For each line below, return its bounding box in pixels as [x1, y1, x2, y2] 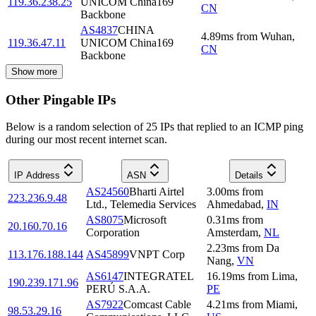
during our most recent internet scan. [6, 133, 167, 146]
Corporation [86, 226, 140, 239]
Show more [11, 66, 57, 77]
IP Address [14, 170, 60, 181]
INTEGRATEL [123, 270, 193, 283]
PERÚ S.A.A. [86, 283, 150, 296]
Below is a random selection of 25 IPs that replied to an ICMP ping [6, 121, 303, 133]
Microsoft [123, 214, 166, 226]
